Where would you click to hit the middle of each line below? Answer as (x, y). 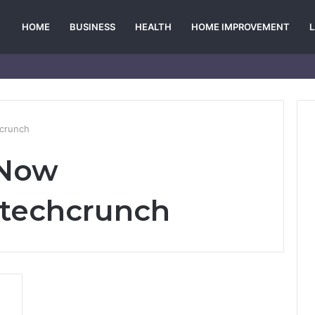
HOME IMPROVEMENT (240, 27)
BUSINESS (92, 27)
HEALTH (153, 27)
